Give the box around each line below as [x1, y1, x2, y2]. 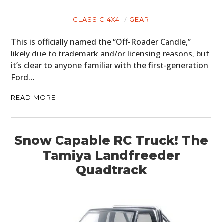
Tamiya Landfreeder [42, 148, 180, 163]
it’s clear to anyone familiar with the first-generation [11, 60, 209, 71]
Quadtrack [75, 163, 147, 178]
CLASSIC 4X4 [73, 15, 120, 24]
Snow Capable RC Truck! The [14, 133, 208, 148]
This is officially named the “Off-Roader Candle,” [11, 36, 191, 48]
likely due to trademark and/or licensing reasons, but [11, 48, 210, 59]
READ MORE [11, 93, 56, 102]
